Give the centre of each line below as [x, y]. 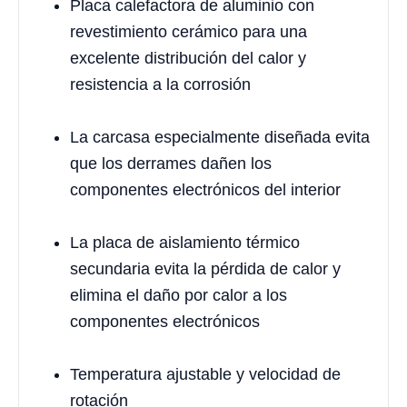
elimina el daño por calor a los [179, 295]
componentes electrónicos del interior [205, 189]
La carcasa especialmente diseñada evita [220, 137]
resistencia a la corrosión [160, 84]
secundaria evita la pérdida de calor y [205, 268]
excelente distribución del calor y [188, 58]
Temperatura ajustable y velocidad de [205, 374]
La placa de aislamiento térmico [185, 242]
